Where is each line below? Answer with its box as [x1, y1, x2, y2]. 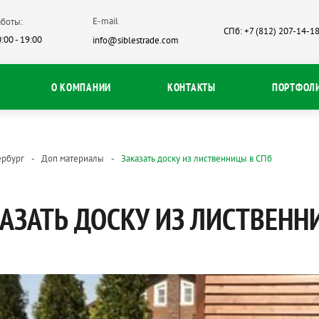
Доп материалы [41, 152, 104, 164]
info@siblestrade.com [93, 34, 179, 46]
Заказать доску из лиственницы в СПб [121, 152, 272, 164]
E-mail [93, 15, 119, 27]
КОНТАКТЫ [167, 80, 216, 94]
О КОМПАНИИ [51, 80, 112, 94]
